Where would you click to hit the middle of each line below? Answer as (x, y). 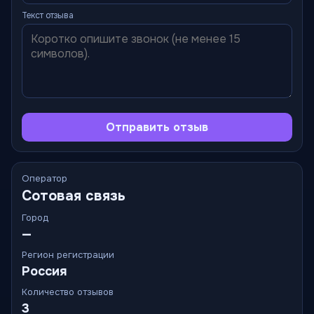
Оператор (45, 178)
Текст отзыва (48, 15)
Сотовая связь (74, 196)
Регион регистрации (68, 255)
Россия (45, 271)
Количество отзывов (68, 292)
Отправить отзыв (157, 127)
